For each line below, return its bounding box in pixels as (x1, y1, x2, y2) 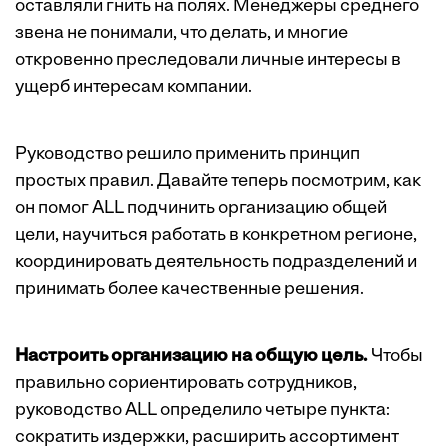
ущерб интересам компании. (15, 78, 252, 97)
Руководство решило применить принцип (15, 145, 360, 164)
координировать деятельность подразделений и (15, 253, 417, 272)
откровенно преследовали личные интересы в (15, 51, 401, 70)
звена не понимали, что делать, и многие (15, 24, 348, 43)
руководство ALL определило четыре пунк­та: (15, 401, 390, 420)
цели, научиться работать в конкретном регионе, (15, 226, 417, 245)
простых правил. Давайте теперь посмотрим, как (15, 172, 421, 191)
